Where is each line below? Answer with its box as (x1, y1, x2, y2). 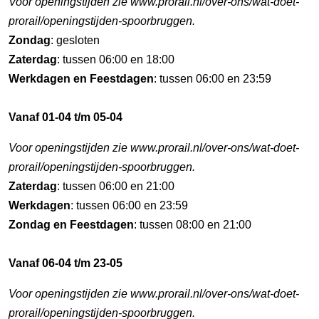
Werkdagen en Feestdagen (9, 73, 154, 85)
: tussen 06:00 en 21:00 (57, 180, 174, 192)
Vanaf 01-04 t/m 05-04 (9, 111, 122, 123)
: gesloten (51, 34, 100, 46)
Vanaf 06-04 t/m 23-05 (9, 257, 122, 269)
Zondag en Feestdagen (9, 219, 134, 231)
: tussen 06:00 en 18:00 (57, 53, 174, 66)
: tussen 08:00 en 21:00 (134, 219, 251, 231)
